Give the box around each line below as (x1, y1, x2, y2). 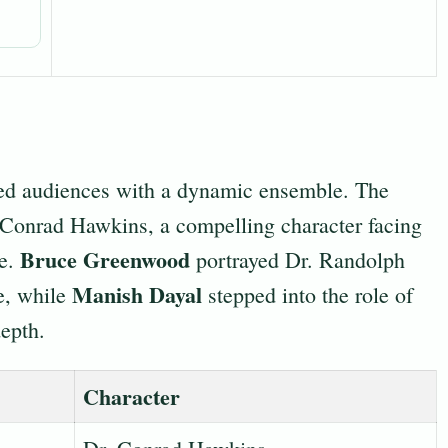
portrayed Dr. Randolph (190, 245, 405, 274)
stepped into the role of (202, 280, 413, 309)
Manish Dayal (72, 278, 202, 311)
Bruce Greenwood (20, 243, 190, 276)
